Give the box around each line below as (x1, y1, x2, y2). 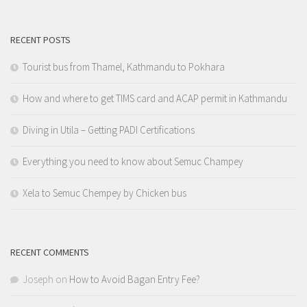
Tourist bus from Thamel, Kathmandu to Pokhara (23, 60, 225, 74)
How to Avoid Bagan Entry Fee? (69, 273, 200, 286)
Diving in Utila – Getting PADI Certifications (23, 123, 195, 137)
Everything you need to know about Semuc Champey (23, 155, 243, 169)
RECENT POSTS (10, 34, 71, 47)
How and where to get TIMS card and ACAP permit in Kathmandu (23, 92, 287, 106)
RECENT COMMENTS (10, 246, 89, 259)
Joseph (23, 273, 53, 286)
